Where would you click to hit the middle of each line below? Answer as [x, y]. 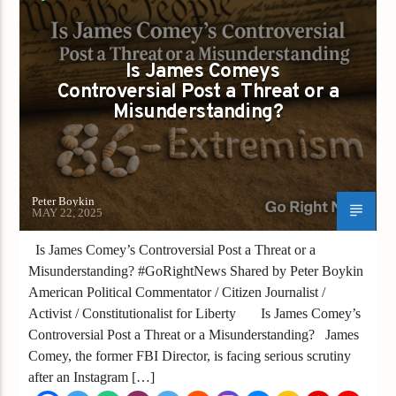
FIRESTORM [61, 23]
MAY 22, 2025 [68, 212]
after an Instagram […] [92, 377]
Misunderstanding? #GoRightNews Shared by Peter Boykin [196, 270]
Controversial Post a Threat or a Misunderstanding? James [194, 334]
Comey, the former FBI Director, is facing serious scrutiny [190, 355]
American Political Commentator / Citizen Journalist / [177, 292]
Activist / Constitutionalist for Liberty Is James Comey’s [195, 313]
